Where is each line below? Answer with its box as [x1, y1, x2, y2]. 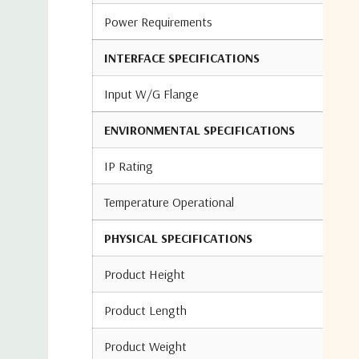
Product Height [104, 266, 185, 282]
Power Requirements [104, 14, 212, 30]
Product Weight [104, 338, 187, 354]
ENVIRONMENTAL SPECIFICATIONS [104, 122, 295, 138]
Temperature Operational [104, 194, 234, 210]
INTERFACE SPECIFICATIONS [104, 50, 260, 66]
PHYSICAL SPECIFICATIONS [104, 230, 252, 246]
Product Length [104, 302, 187, 318]
